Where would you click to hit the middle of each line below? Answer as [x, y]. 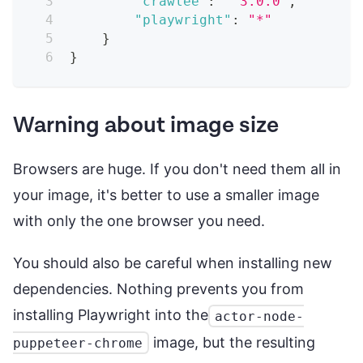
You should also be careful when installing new [173, 263]
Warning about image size [146, 126]
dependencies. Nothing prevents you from [158, 289]
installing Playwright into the [111, 315]
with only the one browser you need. [139, 221]
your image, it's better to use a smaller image [166, 195]
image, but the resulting [232, 342]
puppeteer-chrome [78, 343]
